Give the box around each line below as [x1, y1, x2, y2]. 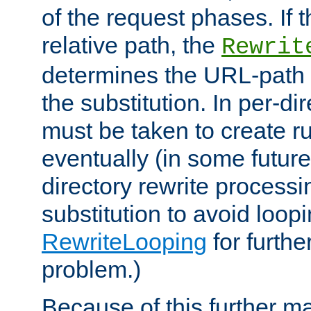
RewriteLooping [42, 228, 207, 255]
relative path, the [42, 31, 221, 58]
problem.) [42, 255, 141, 283]
